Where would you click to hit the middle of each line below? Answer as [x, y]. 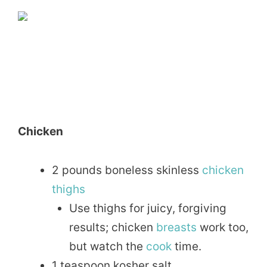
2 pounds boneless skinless [127, 170]
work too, [222, 227]
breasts [176, 227]
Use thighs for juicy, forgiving [148, 208]
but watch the [107, 246]
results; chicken [112, 227]
